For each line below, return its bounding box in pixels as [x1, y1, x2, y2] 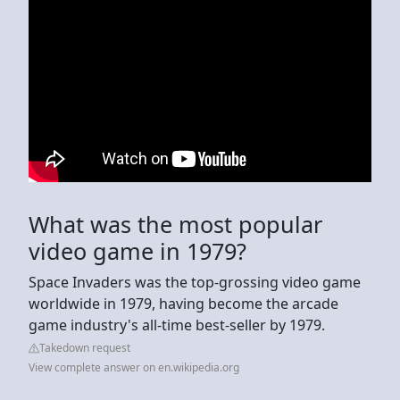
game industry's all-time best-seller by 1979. [29, 314, 325, 335]
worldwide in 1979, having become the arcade [29, 293, 338, 313]
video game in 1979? [29, 235, 246, 266]
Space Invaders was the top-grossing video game [29, 271, 361, 292]
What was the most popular [29, 208, 322, 239]
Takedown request [39, 339, 130, 355]
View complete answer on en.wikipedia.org [29, 359, 239, 375]
